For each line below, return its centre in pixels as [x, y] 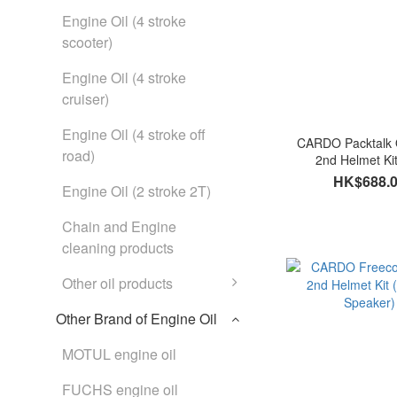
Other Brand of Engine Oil [136, 319]
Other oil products [117, 283]
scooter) [87, 42]
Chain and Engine [119, 226]
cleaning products [118, 248]
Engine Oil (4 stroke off [134, 134]
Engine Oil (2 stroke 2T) [136, 191]
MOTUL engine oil [119, 354]
